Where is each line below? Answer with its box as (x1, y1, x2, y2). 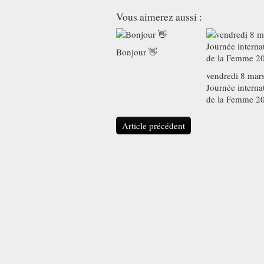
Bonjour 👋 (116, 46, 157, 58)
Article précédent (122, 120, 185, 131)
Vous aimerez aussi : (116, 9, 202, 24)
